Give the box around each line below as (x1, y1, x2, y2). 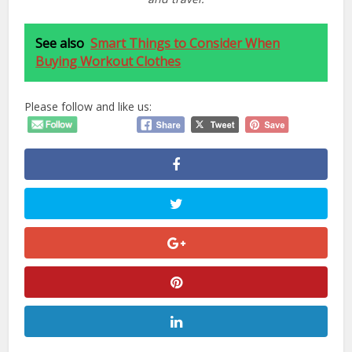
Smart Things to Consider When (90, 35, 280, 53)
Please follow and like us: (24, 99, 152, 115)
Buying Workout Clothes (35, 53, 181, 71)
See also (35, 35, 85, 53)
